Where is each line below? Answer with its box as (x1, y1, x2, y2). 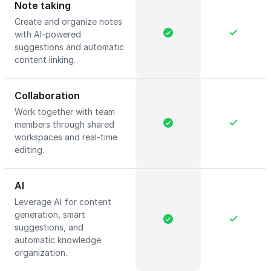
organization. (15, 247, 70, 258)
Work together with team (15, 106, 115, 117)
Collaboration (15, 90, 80, 102)
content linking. (15, 54, 78, 65)
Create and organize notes (15, 16, 122, 27)
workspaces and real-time (15, 132, 117, 142)
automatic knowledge (15, 235, 101, 245)
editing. (15, 145, 44, 155)
